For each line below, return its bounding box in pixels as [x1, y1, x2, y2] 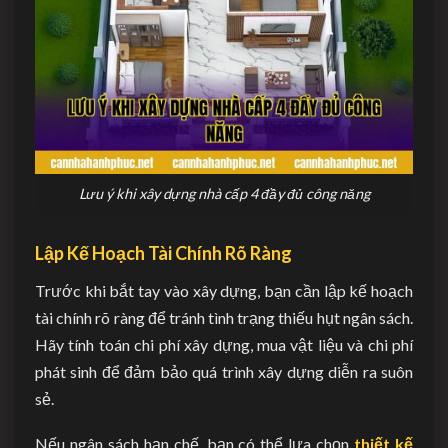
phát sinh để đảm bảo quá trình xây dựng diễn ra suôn [35, 361, 413, 381]
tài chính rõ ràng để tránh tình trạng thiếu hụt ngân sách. [35, 307, 413, 327]
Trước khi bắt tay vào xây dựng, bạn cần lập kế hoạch [35, 280, 413, 300]
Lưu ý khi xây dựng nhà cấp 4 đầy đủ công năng [78, 184, 370, 202]
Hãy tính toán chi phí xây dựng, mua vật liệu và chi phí [35, 334, 413, 354]
